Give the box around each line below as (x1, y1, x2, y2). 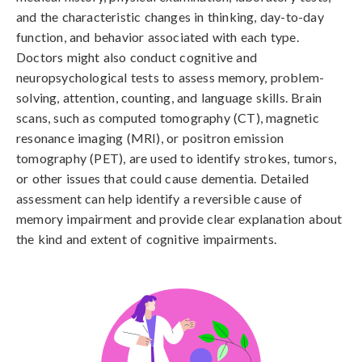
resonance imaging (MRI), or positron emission (16, 130, 284, 145)
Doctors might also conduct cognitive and (16, 49, 257, 65)
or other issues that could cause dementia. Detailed (16, 170, 309, 186)
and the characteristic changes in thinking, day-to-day (16, 9, 324, 24)
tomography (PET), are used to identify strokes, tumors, (16, 150, 337, 166)
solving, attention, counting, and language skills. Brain (16, 90, 322, 105)
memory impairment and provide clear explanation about (16, 211, 343, 226)
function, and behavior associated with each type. (16, 29, 299, 44)
